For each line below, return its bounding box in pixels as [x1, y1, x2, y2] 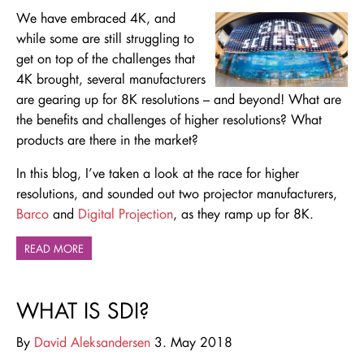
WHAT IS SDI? [16, 297, 149, 325]
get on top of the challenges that [16, 50, 195, 67]
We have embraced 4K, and [16, 9, 175, 27]
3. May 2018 [150, 333, 232, 351]
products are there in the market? [16, 131, 198, 149]
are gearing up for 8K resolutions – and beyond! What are [16, 90, 341, 108]
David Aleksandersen [34, 333, 150, 351]
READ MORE [24, 241, 84, 256]
